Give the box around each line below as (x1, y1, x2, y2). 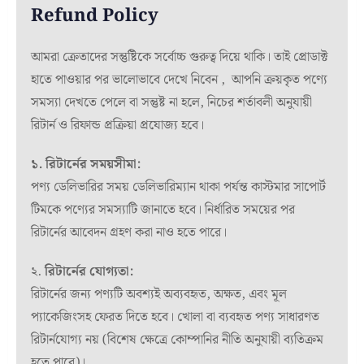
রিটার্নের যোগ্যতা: (45, 261, 133, 282)
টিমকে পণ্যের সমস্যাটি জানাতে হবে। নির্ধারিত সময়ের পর (31, 199, 295, 220)
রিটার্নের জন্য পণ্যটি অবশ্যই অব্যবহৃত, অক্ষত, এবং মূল (31, 284, 287, 305)
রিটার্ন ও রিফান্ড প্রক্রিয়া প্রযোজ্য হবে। (31, 115, 204, 136)
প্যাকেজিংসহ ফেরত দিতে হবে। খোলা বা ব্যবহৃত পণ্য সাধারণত (31, 306, 319, 327)
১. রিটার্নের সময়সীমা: (31, 154, 141, 175)
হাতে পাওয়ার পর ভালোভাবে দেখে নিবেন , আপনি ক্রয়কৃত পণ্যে (31, 69, 327, 90)
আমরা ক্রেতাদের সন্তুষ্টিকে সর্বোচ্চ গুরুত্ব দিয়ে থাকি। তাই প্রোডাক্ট (31, 46, 328, 67)
